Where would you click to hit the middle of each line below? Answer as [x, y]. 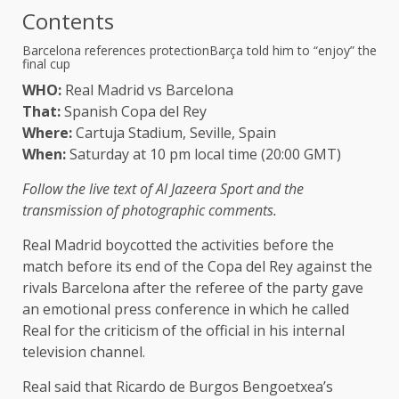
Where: [47, 132]
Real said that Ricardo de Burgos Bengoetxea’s [178, 386]
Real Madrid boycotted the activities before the [178, 244]
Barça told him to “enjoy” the [293, 50]
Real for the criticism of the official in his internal [183, 330]
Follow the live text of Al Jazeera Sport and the [163, 188]
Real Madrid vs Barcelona [147, 90]
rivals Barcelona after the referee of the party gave [193, 287]
